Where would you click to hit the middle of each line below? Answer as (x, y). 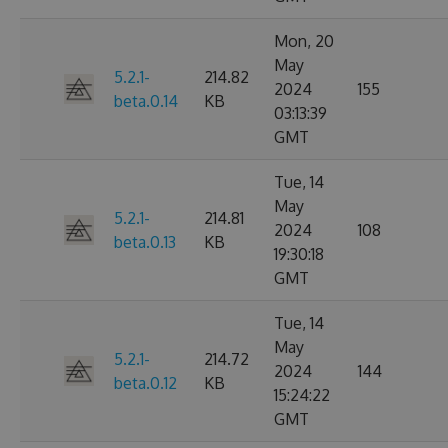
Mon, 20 (304, 41)
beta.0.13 (145, 242)
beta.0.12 (145, 383)
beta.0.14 (146, 101)
